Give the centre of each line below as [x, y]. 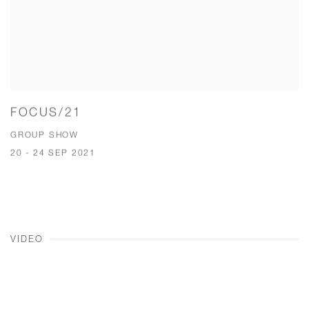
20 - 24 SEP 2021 [53, 153]
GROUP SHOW [45, 135]
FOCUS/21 [46, 112]
